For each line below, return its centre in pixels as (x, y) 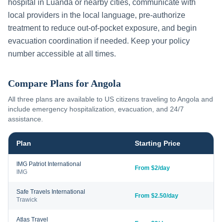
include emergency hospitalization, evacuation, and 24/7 (96, 109)
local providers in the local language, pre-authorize (97, 15)
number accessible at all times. (62, 54)
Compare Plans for (49, 83)
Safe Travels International (51, 192)
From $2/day (152, 168)
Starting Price (158, 143)
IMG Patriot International (49, 164)
